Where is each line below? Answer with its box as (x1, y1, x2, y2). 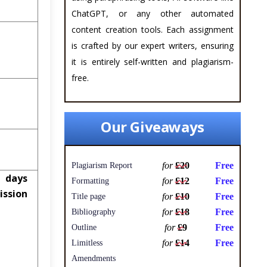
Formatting (72, 176, 109, 186)
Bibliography (72, 207, 116, 217)
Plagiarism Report (72, 161, 132, 170)
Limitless (72, 238, 103, 248)
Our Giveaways (101, 117, 204, 137)
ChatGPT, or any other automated (72, 8, 234, 20)
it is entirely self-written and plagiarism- (72, 56, 234, 68)
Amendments (72, 254, 116, 263)
